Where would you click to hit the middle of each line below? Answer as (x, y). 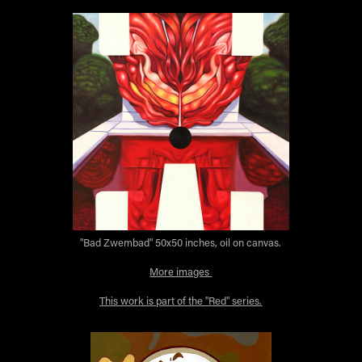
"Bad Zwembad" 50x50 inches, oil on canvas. (181, 242)
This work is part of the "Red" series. (181, 300)
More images (181, 271)
